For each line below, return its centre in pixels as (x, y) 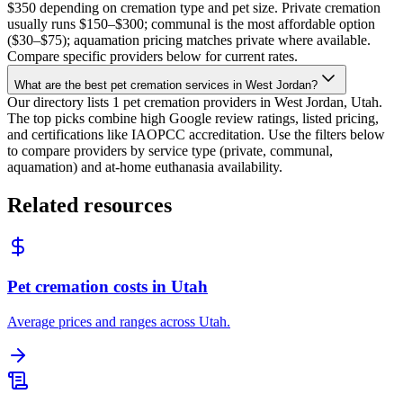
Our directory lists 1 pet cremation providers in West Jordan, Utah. (195, 102)
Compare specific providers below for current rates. (152, 56)
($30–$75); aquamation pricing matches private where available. (189, 40)
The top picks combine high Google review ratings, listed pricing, (193, 118)
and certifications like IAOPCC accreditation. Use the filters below (196, 134)
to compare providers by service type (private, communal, (170, 150)
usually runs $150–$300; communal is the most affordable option (191, 23)
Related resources (90, 205)
